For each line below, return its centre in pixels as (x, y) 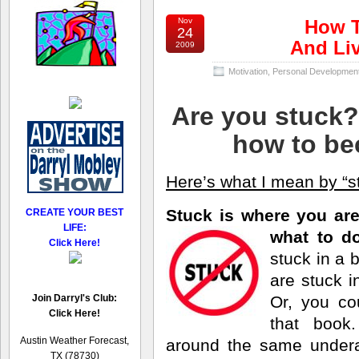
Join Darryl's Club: (75, 298)
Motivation (248, 71)
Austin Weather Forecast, (75, 341)
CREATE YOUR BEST (75, 212)
